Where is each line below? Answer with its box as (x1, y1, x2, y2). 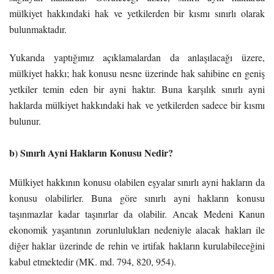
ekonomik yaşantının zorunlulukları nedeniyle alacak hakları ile (9, 223, 265, 236)
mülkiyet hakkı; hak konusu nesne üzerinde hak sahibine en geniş (9, 66, 265, 80)
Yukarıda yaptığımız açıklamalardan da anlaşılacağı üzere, (9, 50, 265, 64)
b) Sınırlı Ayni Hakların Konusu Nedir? (9, 145, 173, 160)
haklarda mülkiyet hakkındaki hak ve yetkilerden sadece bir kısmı (9, 98, 265, 111)
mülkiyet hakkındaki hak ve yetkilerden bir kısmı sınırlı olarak (9, 6, 265, 20)
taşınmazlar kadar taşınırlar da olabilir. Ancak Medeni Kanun (9, 207, 265, 220)
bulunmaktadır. (9, 22, 67, 35)
